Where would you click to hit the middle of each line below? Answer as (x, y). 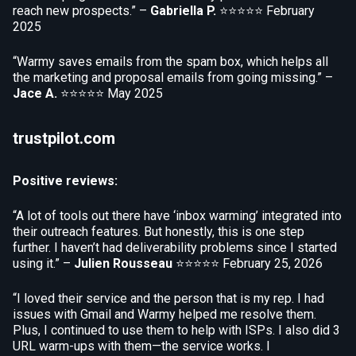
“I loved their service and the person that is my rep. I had (168, 298)
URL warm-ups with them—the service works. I (141, 346)
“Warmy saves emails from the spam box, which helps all (170, 62)
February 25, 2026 (273, 263)
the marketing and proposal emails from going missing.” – (173, 77)
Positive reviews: (65, 181)
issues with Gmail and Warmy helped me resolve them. (164, 314)
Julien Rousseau (123, 263)
